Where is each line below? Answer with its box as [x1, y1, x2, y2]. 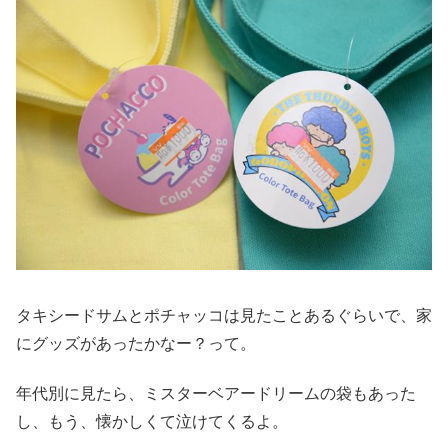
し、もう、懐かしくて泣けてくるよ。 [16, 412, 288, 430]
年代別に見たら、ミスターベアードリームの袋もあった [16, 384, 416, 402]
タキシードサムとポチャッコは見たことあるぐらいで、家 [16, 306, 432, 324]
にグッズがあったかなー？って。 [16, 334, 256, 352]
